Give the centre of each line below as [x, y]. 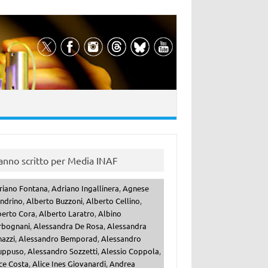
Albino [109, 214]
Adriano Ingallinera [85, 188]
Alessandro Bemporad [58, 239]
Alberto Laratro [66, 214]
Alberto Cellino [113, 201]
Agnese [135, 188]
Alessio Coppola [130, 251]
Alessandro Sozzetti [62, 251]
